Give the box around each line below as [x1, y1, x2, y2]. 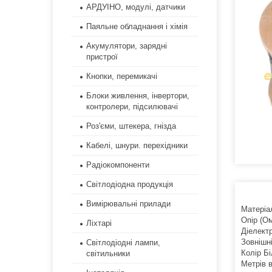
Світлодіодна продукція [86, 180, 173, 189]
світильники [86, 249, 130, 259]
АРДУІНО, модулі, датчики [86, 2, 185, 12]
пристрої [86, 52, 118, 62]
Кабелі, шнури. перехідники [86, 141, 188, 151]
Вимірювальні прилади [86, 199, 171, 209]
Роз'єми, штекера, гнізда [86, 121, 176, 131]
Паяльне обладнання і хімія [86, 22, 188, 32]
